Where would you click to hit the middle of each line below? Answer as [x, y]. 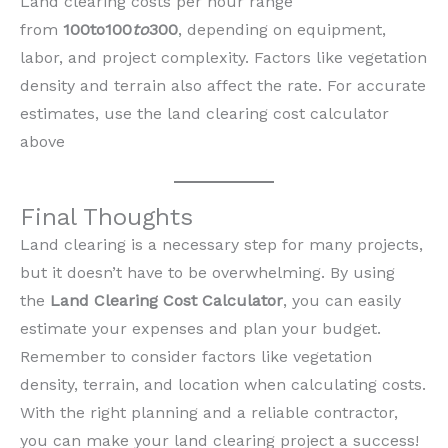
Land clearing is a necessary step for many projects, [221, 245]
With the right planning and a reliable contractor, [209, 413]
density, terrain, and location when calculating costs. [223, 385]
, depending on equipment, [282, 29]
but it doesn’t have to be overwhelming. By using [207, 273]
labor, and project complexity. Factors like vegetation [223, 57]
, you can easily [342, 301]
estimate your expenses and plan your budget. [200, 329]
